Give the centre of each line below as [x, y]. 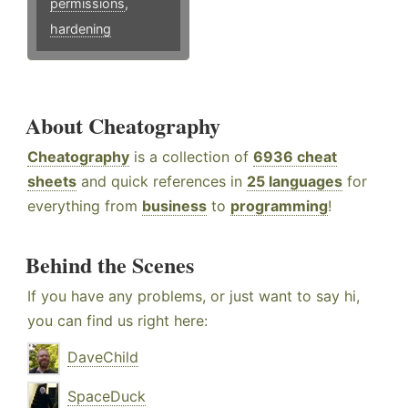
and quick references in [162, 182]
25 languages [295, 182]
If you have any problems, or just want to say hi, [194, 296]
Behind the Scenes [110, 265]
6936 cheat [295, 157]
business [174, 206]
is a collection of [191, 157]
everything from [85, 206]
